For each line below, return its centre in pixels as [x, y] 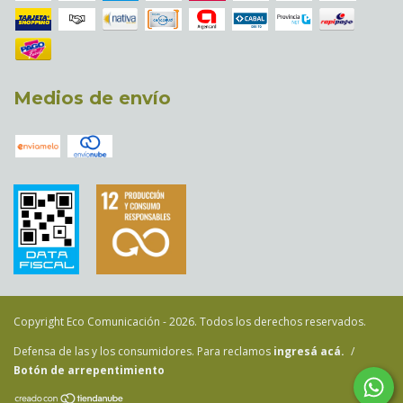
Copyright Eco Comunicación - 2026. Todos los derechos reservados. [190, 321]
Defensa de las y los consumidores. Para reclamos [142, 351]
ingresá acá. [309, 351]
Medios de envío [92, 99]
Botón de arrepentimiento [89, 370]
